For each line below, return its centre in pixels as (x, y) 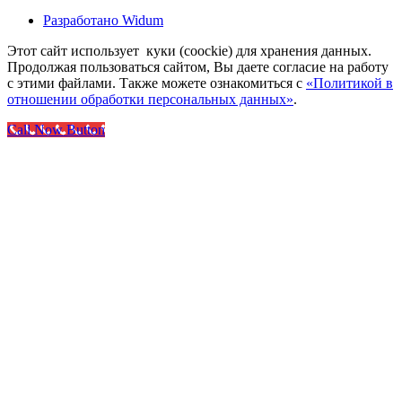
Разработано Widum (103, 21)
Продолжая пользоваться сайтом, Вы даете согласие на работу (198, 67)
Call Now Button (56, 130)
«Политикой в (350, 83)
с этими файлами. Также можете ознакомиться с (157, 83)
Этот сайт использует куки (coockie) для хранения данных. (189, 51)
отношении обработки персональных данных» (150, 100)
